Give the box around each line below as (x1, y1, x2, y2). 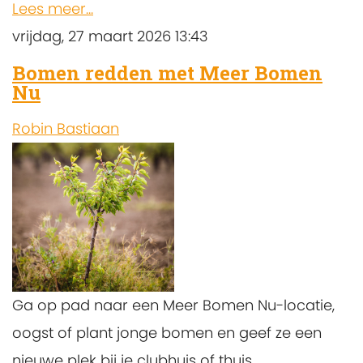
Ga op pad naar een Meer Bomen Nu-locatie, (12, 295, 335, 316)
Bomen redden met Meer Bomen (12, 60, 322, 87)
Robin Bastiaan (12, 118, 119, 139)
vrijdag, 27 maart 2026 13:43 (12, 26, 208, 47)
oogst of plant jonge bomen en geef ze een (12, 322, 322, 344)
